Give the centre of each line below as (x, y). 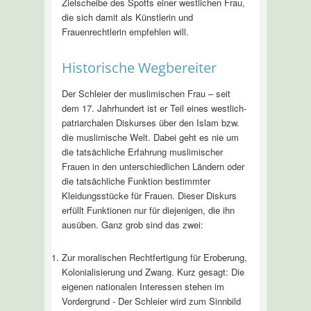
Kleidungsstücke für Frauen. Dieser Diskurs (149, 195)
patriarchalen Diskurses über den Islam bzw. (150, 122)
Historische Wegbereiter (139, 67)
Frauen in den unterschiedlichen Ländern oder (153, 166)
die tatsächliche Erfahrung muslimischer (142, 151)
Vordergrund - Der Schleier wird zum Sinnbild (151, 301)
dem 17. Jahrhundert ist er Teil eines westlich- (154, 108)
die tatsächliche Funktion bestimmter (136, 180)
